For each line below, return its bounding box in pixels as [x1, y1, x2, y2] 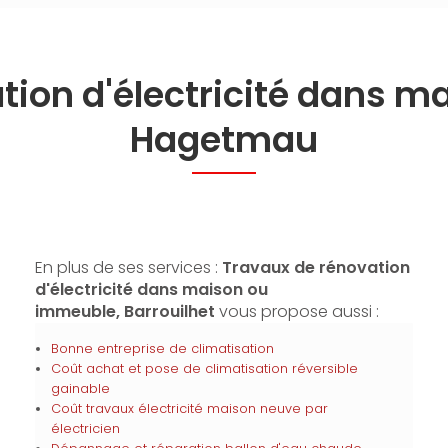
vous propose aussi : [214, 300, 379, 323]
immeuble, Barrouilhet [34, 300, 215, 323]
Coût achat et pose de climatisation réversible [50, 360, 358, 377]
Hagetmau [130, 115, 318, 164]
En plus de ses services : [34, 256, 222, 279]
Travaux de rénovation [221, 256, 410, 279]
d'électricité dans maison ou [34, 278, 268, 301]
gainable [50, 380, 110, 397]
